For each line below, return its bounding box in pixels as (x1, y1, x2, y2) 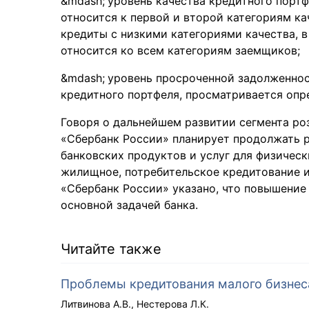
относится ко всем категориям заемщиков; (61, 43, 300, 57)
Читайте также (61, 241, 161, 257)
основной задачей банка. (61, 198, 198, 212)
